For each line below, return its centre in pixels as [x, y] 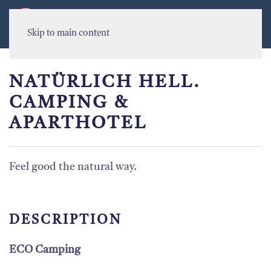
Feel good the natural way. [73, 167]
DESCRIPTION [65, 220]
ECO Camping [45, 250]
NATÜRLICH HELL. [105, 83]
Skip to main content [68, 34]
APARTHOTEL [78, 124]
